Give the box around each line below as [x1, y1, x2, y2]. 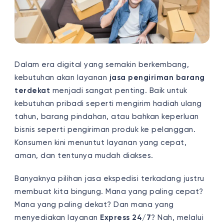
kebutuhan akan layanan [14, 73, 109, 81]
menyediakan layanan [14, 213, 100, 221]
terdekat [14, 86, 50, 94]
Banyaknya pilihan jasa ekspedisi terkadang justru [14, 174, 204, 182]
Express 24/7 [100, 213, 151, 221]
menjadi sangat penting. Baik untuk [50, 86, 187, 94]
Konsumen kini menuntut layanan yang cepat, [14, 138, 187, 146]
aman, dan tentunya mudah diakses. [14, 151, 153, 159]
